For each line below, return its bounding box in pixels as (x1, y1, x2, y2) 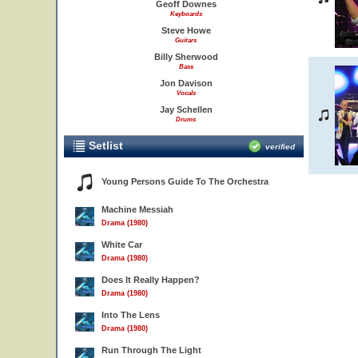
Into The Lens (101, 310, 160, 320)
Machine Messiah (101, 205, 173, 214)
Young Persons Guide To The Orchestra (101, 177, 268, 186)
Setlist (86, 139, 123, 152)
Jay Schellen (159, 105, 213, 114)
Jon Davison (159, 78, 213, 88)
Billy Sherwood (153, 52, 218, 62)
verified (265, 142, 295, 151)
